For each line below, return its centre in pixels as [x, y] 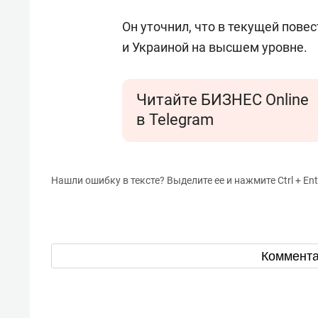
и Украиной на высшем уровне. [215, 47]
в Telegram [175, 120]
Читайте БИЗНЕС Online [223, 100]
